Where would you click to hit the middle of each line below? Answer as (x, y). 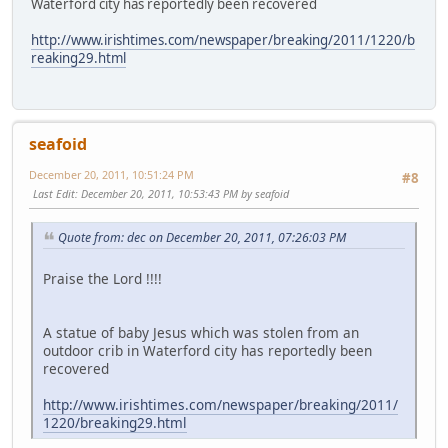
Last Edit (54, 193)
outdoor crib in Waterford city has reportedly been (207, 350)
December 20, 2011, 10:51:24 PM (111, 174)
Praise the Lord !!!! (102, 278)
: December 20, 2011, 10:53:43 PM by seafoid (182, 193)
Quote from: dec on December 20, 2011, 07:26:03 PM (202, 237)
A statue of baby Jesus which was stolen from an (201, 332)
